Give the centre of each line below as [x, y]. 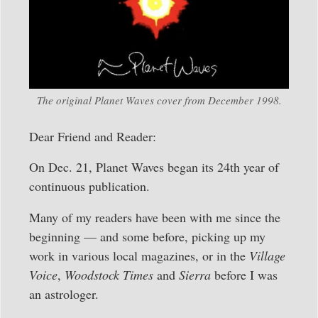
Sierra [195, 274]
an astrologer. [64, 294]
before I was [244, 274]
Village [267, 255]
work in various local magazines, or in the [139, 255]
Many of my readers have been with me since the [155, 217]
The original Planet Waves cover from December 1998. [159, 100]
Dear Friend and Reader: [93, 137]
